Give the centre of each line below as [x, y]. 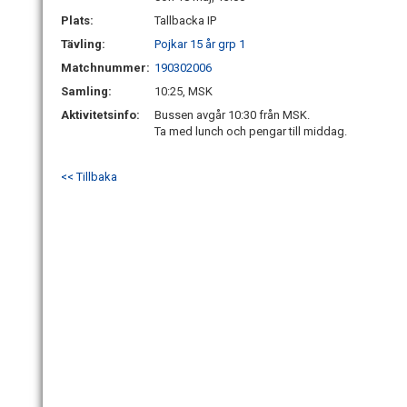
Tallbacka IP [185, 20]
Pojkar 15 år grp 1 [200, 44]
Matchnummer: [107, 68]
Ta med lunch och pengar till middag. [251, 131]
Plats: [77, 20]
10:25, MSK [184, 91]
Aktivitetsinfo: [102, 115]
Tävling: [83, 44]
